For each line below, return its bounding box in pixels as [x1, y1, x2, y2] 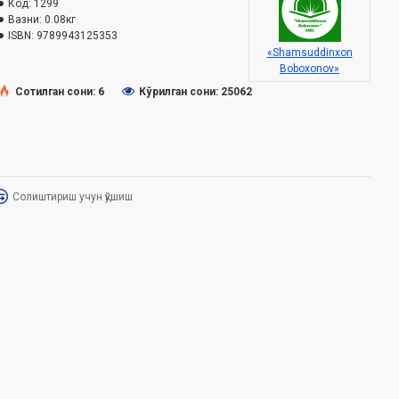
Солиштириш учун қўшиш [12, 190, 133, 203]
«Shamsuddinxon [266, 46, 353, 59]
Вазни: [8, 13, 42, 26]
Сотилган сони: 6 [15, 85, 104, 98]
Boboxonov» [280, 62, 339, 75]
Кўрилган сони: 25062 [139, 85, 252, 98]
